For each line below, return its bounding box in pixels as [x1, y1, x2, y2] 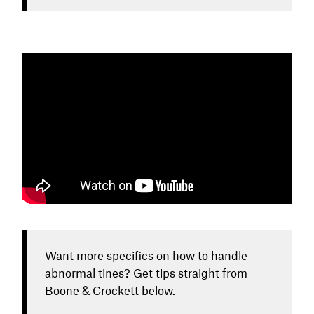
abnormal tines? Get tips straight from [45, 265, 247, 280]
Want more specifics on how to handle [45, 247, 247, 262]
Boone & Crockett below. [45, 282, 175, 297]
